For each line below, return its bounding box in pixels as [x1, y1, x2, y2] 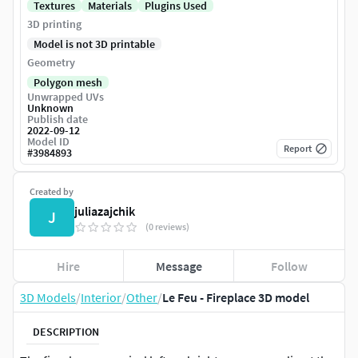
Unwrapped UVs [27, 89, 104, 105]
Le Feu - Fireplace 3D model [162, 289, 309, 306]
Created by [30, 185, 74, 198]
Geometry [27, 55, 75, 70]
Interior [81, 289, 121, 306]
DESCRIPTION [33, 324, 99, 339]
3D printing [27, 17, 82, 32]
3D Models [20, 289, 76, 306]
